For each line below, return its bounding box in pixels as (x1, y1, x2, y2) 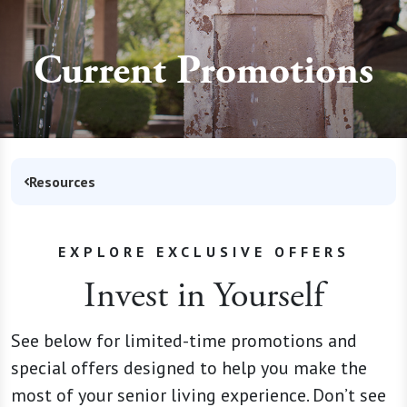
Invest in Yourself (83, 273, 324, 319)
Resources (29, 173, 95, 191)
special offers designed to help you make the (11, 356, 367, 380)
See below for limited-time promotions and (11, 329, 357, 352)
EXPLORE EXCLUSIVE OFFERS (57, 243, 350, 261)
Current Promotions (34, 46, 373, 95)
